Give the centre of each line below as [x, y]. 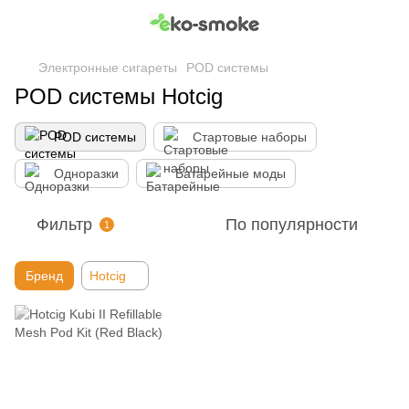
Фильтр [64, 225]
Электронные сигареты [108, 68]
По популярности [292, 225]
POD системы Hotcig [119, 96]
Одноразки [86, 173]
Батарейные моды [231, 173]
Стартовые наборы [250, 137]
